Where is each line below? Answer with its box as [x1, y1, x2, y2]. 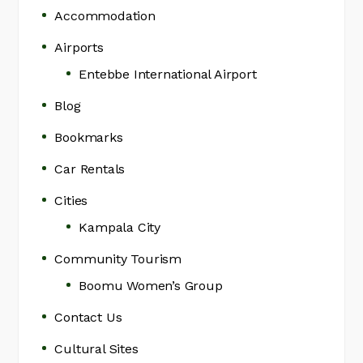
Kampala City [79, 220, 161, 235]
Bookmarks [54, 130, 123, 145]
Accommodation [54, 8, 156, 23]
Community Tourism [54, 251, 182, 267]
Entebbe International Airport [79, 66, 257, 82]
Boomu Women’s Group [79, 278, 223, 293]
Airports [54, 40, 104, 55]
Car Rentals [54, 161, 126, 177]
